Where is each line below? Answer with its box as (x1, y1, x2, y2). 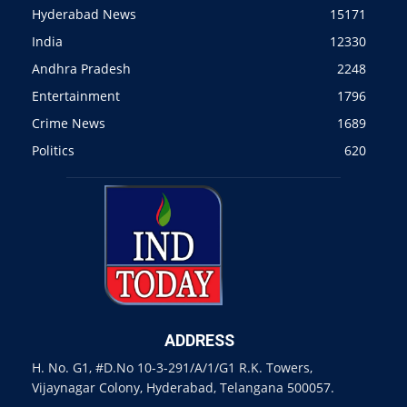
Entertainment (32, 86, 120, 104)
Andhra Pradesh (32, 59, 131, 77)
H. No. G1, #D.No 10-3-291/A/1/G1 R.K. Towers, (32, 358, 313, 376)
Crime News (32, 114, 105, 132)
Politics (32, 141, 74, 159)
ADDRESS (164, 330, 234, 350)
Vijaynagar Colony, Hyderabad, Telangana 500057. (32, 378, 334, 396)
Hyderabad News (32, 5, 136, 23)
